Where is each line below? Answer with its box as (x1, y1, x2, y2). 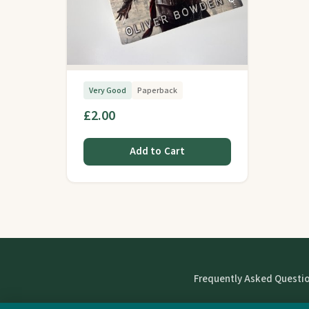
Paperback (137, 84, 177, 97)
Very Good (89, 84, 126, 97)
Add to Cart (129, 144, 186, 159)
